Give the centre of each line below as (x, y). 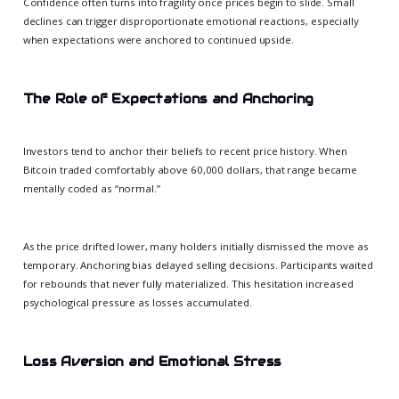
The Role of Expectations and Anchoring (168, 99)
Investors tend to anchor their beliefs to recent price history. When (185, 151)
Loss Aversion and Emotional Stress (152, 362)
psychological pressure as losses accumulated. (137, 303)
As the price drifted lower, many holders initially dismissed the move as (195, 247)
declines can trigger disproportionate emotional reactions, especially (191, 21)
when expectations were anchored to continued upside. (158, 40)
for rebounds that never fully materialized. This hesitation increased (188, 284)
